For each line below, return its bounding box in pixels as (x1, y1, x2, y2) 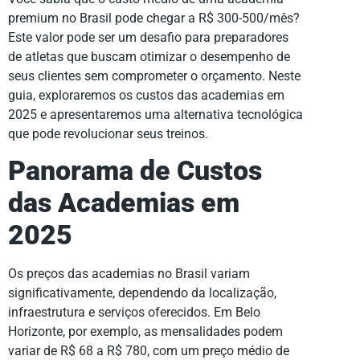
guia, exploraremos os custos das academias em (8, 87, 284, 103)
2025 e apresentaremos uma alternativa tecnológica (8, 106, 303, 122)
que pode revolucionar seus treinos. (8, 125, 208, 141)
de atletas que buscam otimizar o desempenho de (8, 48, 290, 64)
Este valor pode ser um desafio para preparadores (8, 29, 288, 45)
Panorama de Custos (8, 155, 262, 187)
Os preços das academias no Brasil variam (8, 266, 250, 282)
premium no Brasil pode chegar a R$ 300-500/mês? (8, 10, 300, 26)
